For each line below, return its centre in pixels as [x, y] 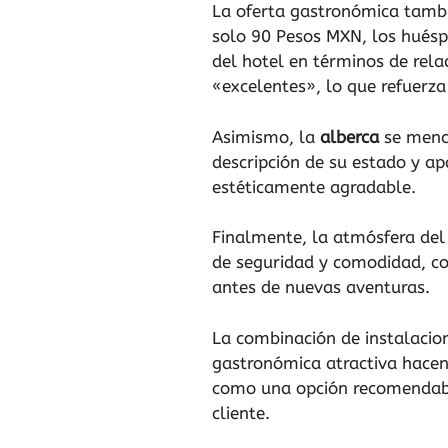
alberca [349, 136]
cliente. [241, 412]
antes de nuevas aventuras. [321, 287]
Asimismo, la [266, 136]
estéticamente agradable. [314, 186]
